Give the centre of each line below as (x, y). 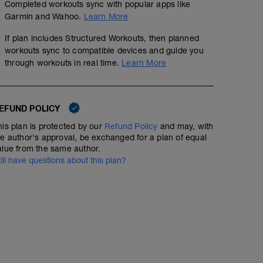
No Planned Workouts (82, 141)
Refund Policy (131, 127)
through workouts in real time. (63, 63)
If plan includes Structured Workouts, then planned (102, 38)
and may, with (186, 127)
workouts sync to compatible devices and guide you (104, 51)
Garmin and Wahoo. (44, 17)
